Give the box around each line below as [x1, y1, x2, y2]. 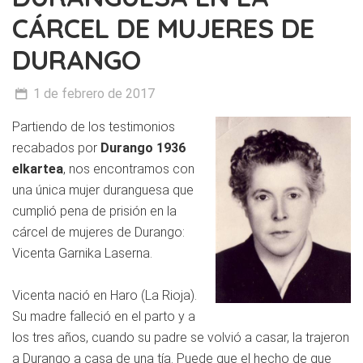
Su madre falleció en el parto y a [12, 309, 195, 325]
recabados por [12, 140, 100, 156]
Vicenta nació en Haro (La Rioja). [12, 288, 197, 304]
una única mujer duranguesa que [12, 182, 194, 199]
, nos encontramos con [63, 161, 194, 177]
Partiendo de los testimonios [12, 119, 175, 135]
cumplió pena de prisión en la [12, 203, 177, 220]
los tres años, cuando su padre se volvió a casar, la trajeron [12, 330, 349, 346]
